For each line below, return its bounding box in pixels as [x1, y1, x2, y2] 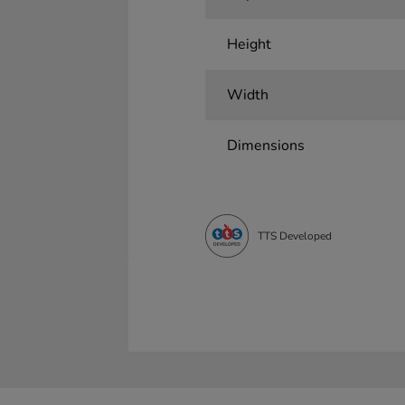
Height [226, 34, 271, 54]
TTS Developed [257, 228, 332, 243]
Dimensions [226, 136, 305, 155]
